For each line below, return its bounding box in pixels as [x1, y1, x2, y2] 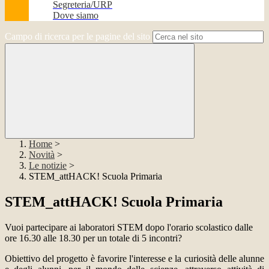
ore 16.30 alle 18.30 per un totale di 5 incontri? [5, 233, 182, 244]
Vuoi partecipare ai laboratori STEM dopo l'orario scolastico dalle [5, 222, 253, 233]
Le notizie [29, 160, 67, 171]
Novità [29, 150, 55, 160]
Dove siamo [53, 10, 98, 21]
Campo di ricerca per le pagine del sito [5, 31, 150, 42]
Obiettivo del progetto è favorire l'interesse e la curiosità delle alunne [5, 253, 264, 264]
